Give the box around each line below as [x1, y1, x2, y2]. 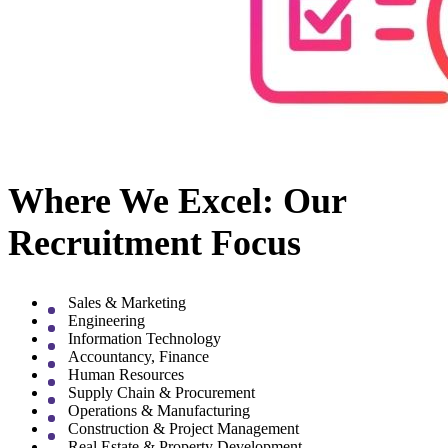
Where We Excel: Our [8, 181, 346, 222]
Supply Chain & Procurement [68, 384, 255, 402]
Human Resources [68, 366, 184, 384]
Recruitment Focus [8, 223, 301, 264]
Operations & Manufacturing [68, 402, 250, 420]
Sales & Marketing [68, 294, 186, 312]
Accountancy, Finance [68, 348, 213, 366]
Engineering [68, 312, 145, 330]
